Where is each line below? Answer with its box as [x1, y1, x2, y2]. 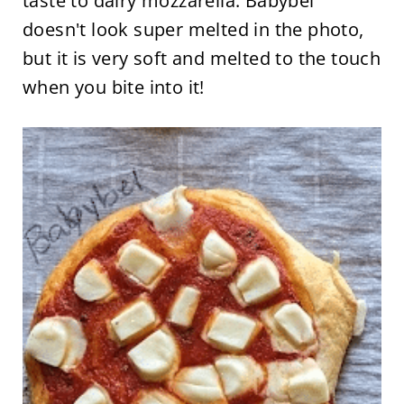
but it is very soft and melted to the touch [22, 46, 381, 71]
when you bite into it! [22, 75, 205, 100]
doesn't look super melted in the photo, [22, 17, 364, 42]
